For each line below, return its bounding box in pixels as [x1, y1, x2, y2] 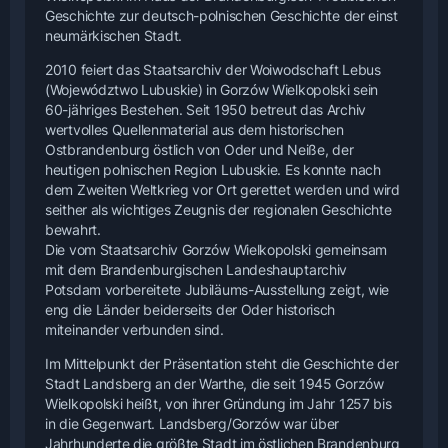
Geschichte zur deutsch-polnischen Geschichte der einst [45, 6, 398, 24]
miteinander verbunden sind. [45, 320, 224, 338]
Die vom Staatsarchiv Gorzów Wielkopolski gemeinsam [45, 240, 388, 258]
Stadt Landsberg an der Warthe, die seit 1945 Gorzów [45, 374, 384, 392]
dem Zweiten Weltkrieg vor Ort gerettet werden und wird [45, 180, 400, 198]
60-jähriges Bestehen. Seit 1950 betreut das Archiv [45, 100, 367, 118]
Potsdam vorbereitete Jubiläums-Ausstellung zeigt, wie [45, 280, 390, 298]
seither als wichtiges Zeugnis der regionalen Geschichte [45, 200, 392, 218]
